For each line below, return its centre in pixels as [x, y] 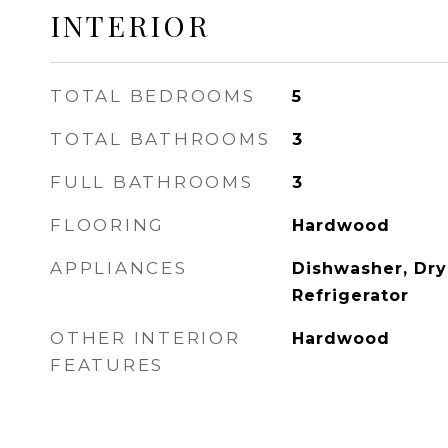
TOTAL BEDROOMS [153, 96]
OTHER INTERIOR [145, 338]
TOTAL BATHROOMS [160, 139]
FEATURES [107, 365]
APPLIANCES [119, 268]
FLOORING [107, 225]
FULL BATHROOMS [152, 182]
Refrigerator [350, 295]
